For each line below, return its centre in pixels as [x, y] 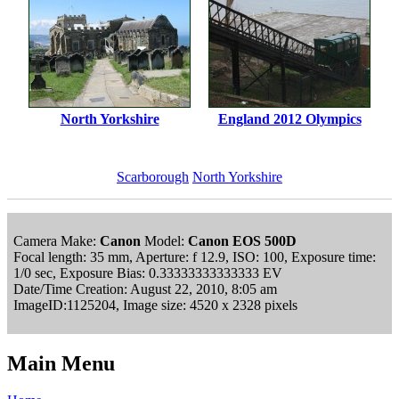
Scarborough [153, 176]
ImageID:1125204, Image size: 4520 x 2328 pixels [155, 305]
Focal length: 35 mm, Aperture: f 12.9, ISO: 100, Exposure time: [195, 256]
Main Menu [61, 363]
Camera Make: [57, 240]
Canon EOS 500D [242, 240]
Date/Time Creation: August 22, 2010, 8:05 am [145, 289]
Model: [164, 240]
